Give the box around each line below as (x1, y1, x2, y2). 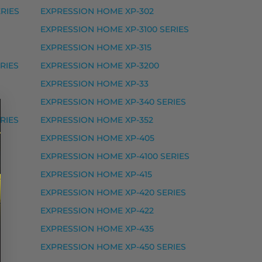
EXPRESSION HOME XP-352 (40, 115, 153, 126)
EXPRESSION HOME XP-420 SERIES (40, 187, 186, 198)
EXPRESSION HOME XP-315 (40, 42, 151, 53)
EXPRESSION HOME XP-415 (40, 169, 152, 180)
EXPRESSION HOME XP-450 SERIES (40, 242, 186, 253)
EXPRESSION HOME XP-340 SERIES (40, 96, 186, 108)
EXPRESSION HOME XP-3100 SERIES (40, 24, 189, 35)
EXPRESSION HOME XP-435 (40, 223, 154, 235)
